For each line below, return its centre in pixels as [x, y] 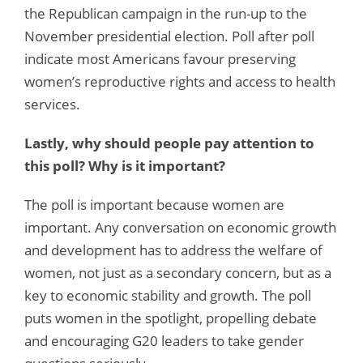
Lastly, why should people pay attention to [169, 143]
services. [52, 104]
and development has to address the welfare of [173, 250]
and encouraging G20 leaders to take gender [164, 340]
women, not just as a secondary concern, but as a [178, 272]
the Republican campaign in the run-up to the [166, 13]
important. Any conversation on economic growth [180, 227]
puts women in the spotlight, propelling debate [171, 318]
